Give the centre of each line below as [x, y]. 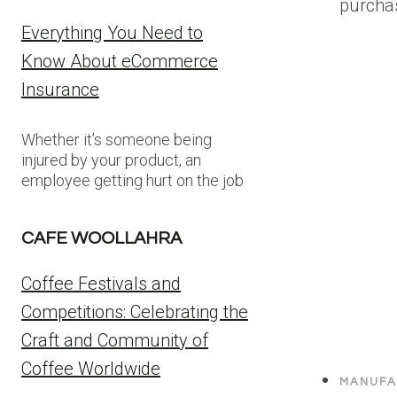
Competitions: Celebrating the [135, 312]
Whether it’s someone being [117, 140]
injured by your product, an [111, 160]
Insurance [60, 90]
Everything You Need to [112, 33]
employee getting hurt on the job [132, 180]
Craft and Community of [115, 340]
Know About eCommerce [120, 61]
